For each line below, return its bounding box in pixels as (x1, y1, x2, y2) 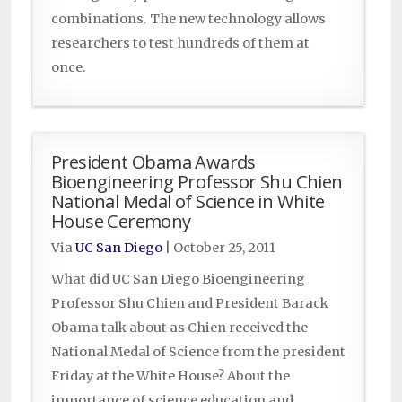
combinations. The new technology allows (51, 11, 326, 28)
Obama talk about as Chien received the (51, 319, 308, 336)
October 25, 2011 (173, 240, 275, 257)
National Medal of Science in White (51, 188, 325, 214)
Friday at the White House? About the (51, 368, 290, 385)
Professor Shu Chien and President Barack (51, 295, 328, 312)
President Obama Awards (51, 149, 256, 175)
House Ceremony (51, 208, 191, 234)
